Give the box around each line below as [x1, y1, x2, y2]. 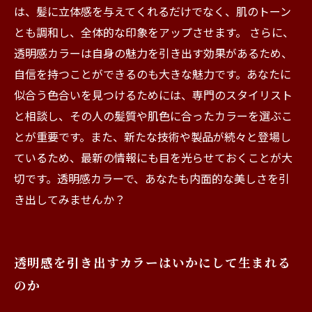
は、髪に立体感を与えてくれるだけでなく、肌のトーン [14, 3, 291, 19]
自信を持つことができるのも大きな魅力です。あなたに [14, 65, 291, 82]
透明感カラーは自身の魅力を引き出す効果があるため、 [14, 45, 292, 61]
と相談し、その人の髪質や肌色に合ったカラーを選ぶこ [14, 107, 292, 124]
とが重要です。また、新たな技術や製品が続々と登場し [14, 128, 291, 145]
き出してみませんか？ [14, 191, 125, 208]
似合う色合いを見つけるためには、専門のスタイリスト [14, 86, 292, 103]
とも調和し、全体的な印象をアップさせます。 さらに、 [14, 24, 294, 40]
